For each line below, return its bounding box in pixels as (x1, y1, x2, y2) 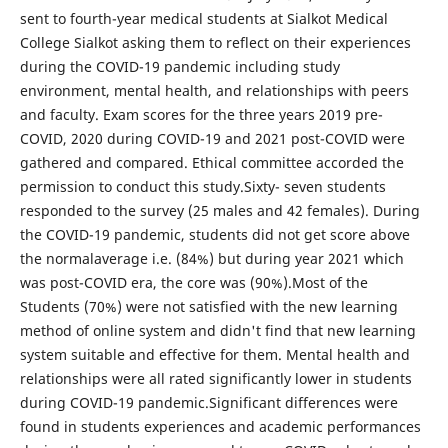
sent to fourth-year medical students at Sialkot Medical (19, 8, 388, 28)
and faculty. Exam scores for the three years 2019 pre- (19, 104, 383, 124)
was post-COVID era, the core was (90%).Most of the (19, 272, 368, 292)
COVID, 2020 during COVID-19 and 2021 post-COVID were (19, 128, 405, 148)
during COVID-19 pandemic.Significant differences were (19, 392, 398, 412)
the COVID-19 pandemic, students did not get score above (19, 224, 410, 244)
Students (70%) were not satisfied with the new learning (19, 296, 398, 316)
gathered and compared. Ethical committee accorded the (19, 152, 404, 172)
